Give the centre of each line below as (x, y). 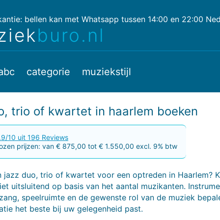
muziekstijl (107, 72)
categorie (48, 72)
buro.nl (71, 35)
